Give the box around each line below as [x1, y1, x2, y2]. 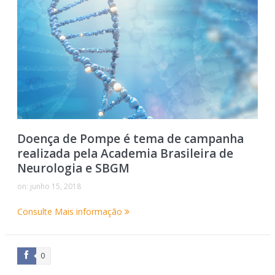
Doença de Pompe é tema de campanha [17, 131, 244, 147]
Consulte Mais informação [17, 206, 125, 218]
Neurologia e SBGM [17, 160, 130, 177]
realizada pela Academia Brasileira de [17, 145, 233, 162]
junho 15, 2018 [29, 181, 81, 192]
